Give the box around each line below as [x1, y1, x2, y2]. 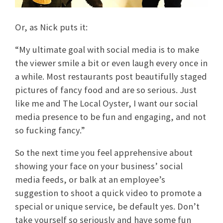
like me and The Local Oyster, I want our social [15, 98, 198, 110]
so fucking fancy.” [15, 124, 85, 136]
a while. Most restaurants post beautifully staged [15, 71, 207, 83]
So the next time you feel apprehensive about [15, 147, 193, 159]
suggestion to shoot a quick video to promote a [15, 187, 202, 199]
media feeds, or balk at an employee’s [15, 174, 165, 186]
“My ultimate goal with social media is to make [15, 44, 199, 56]
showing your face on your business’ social [15, 160, 183, 172]
